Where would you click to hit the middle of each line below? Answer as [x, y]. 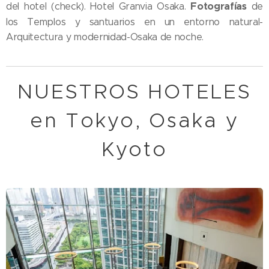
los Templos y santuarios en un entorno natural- [134, 22]
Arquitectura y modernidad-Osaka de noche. [105, 37]
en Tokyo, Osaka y [134, 120]
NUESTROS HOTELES [134, 91]
